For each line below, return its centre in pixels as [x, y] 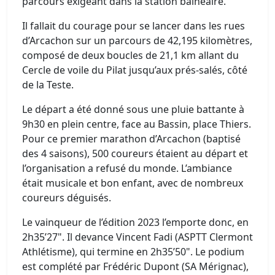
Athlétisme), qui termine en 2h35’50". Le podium [133, 252]
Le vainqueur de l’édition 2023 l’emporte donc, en [135, 222]
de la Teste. [48, 85]
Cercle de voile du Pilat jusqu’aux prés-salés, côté [135, 70]
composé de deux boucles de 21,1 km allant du [130, 55]
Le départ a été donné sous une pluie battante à [133, 109]
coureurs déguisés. [67, 198]
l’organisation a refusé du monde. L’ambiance [127, 168]
